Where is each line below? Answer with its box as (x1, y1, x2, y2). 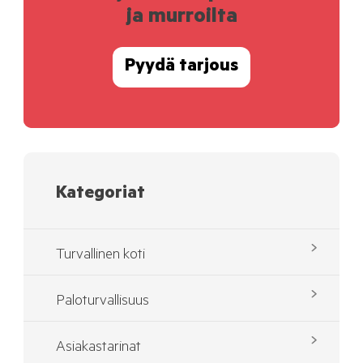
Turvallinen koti (56, 248, 146, 265)
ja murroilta (126, 7, 237, 31)
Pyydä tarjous (125, 57, 238, 77)
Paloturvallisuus (56, 294, 150, 311)
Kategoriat (56, 185, 146, 205)
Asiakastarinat (56, 340, 142, 357)
